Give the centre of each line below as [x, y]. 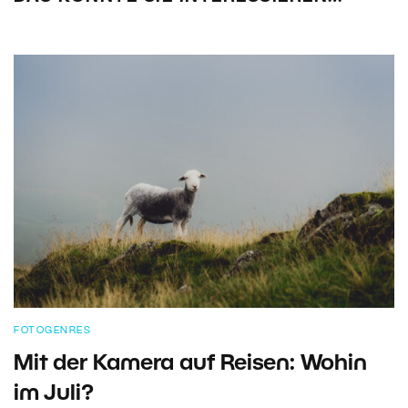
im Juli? [54, 395]
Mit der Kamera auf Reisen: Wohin [190, 365]
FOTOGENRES [52, 331]
